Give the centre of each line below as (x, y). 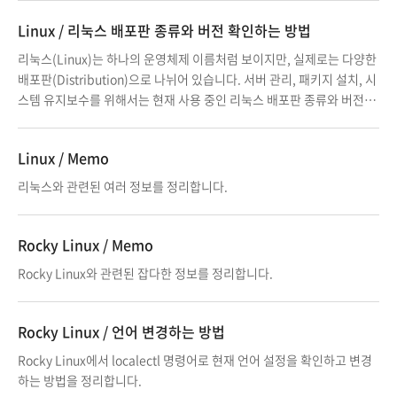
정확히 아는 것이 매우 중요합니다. (105, 120)
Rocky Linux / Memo (86, 245)
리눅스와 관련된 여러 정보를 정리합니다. (123, 186)
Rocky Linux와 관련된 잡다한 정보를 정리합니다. (145, 273)
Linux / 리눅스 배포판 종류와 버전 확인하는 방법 (164, 30)
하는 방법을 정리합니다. (80, 380)
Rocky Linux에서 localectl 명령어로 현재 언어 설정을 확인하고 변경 (195, 360)
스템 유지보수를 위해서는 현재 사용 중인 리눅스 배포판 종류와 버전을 (197, 99)
